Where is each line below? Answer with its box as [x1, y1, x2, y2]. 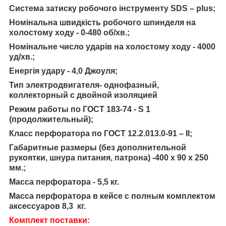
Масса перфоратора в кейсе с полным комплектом [9, 192, 215, 201]
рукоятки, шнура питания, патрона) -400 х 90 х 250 [9, 153, 208, 162]
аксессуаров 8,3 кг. [9, 202, 86, 211]
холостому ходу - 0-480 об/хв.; [9, 28, 130, 37]
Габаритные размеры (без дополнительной [9, 143, 186, 152]
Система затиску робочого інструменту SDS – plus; [9, 4, 215, 13]
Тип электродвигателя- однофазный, [9, 81, 159, 90]
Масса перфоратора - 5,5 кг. [9, 178, 119, 187]
